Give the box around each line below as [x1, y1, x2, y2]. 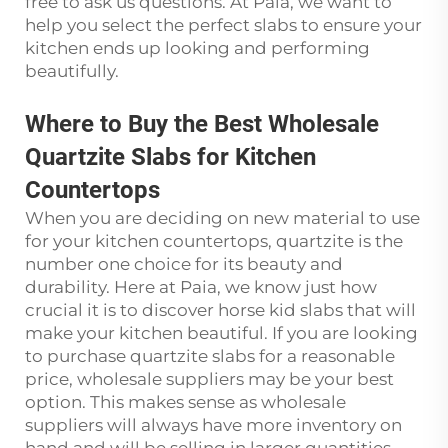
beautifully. [25, 61, 123, 81]
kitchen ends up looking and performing [25, 38, 370, 58]
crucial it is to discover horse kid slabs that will [25, 300, 416, 320]
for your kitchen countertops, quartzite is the [25, 231, 403, 251]
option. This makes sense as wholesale [25, 392, 346, 412]
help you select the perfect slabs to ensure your [25, 15, 422, 35]
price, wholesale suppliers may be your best [25, 369, 394, 389]
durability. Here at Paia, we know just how [25, 277, 377, 297]
